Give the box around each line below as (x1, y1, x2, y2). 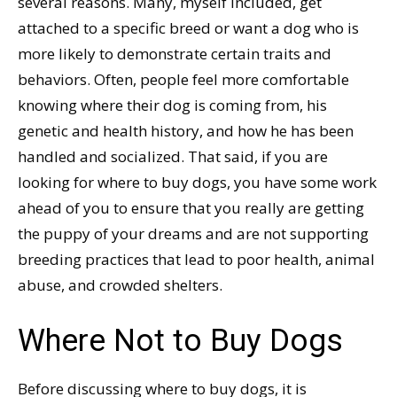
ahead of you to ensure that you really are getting (18, 198, 364, 218)
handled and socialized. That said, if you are (18, 146, 328, 167)
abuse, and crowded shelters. (18, 275, 222, 295)
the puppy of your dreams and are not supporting (18, 223, 369, 244)
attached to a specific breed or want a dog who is (18, 18, 359, 38)
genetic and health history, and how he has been (18, 121, 354, 141)
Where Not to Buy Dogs (18, 323, 343, 359)
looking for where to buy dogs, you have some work (18, 172, 377, 192)
